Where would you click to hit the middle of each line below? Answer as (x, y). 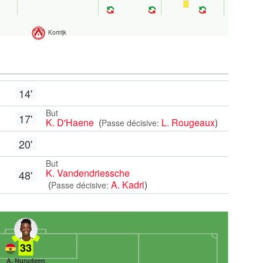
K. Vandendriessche (87, 173)
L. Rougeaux (188, 122)
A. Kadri (127, 184)
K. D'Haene (71, 122)
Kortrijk (57, 33)
